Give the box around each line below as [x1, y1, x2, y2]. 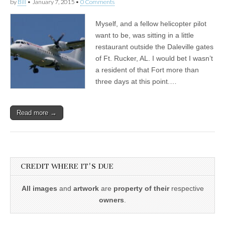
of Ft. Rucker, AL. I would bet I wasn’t [95, 54, 213, 62]
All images [21, 184, 57, 192]
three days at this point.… [95, 77, 177, 85]
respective [169, 184, 204, 192]
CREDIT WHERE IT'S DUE [21, 162, 114, 171]
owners [99, 196, 124, 204]
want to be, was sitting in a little [95, 31, 194, 39]
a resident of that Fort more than [95, 66, 199, 74]
